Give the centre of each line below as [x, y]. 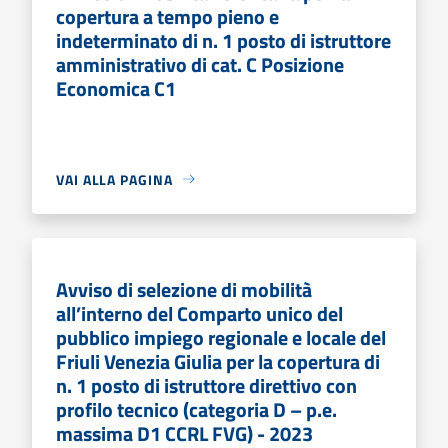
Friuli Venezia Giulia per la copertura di [218, 361]
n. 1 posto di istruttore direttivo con [206, 385]
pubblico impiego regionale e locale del [221, 337]
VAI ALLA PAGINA [114, 179]
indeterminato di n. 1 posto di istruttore [223, 40]
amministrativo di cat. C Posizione [200, 64]
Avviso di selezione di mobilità [184, 289]
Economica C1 [116, 88]
